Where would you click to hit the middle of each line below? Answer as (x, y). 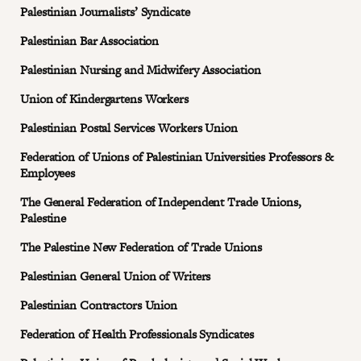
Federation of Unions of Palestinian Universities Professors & (177, 157)
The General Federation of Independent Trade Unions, (161, 202)
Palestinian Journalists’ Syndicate (105, 12)
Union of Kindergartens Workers (104, 99)
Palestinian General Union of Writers (116, 276)
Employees (48, 173)
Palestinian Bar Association (90, 41)
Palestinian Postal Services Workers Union (129, 128)
